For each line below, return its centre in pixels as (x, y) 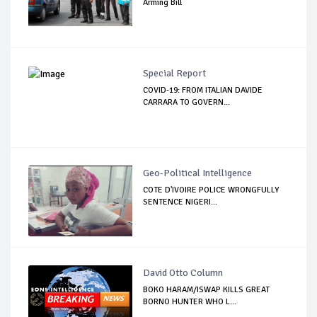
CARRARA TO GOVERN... (187, 102)
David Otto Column (183, 272)
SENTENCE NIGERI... (180, 202)
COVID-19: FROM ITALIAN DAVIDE (203, 90)
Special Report (175, 73)
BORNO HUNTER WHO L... (190, 301)
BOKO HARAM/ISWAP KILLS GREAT (207, 289)
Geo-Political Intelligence (198, 173)
